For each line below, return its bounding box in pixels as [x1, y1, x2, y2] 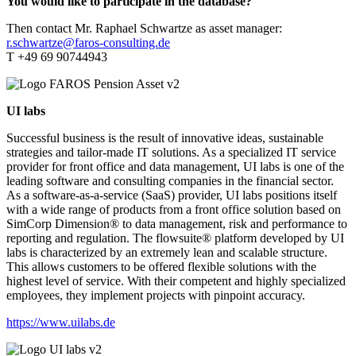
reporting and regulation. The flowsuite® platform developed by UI [6, 230, 344, 245]
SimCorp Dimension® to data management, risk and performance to [6, 216, 347, 230]
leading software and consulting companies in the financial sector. [6, 173, 334, 188]
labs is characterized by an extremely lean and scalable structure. [6, 245, 327, 259]
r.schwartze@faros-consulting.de [6, 35, 170, 49]
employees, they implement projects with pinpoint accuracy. [6, 288, 305, 302]
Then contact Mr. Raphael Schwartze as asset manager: [6, 21, 282, 35]
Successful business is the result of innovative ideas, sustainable [6, 130, 323, 145]
